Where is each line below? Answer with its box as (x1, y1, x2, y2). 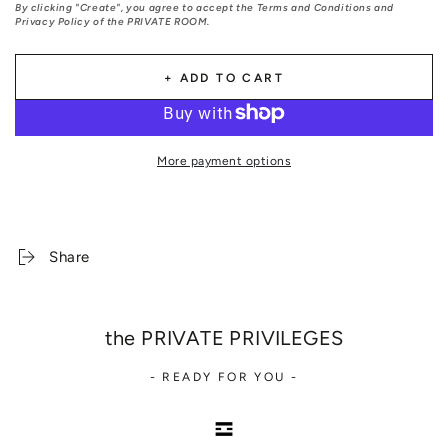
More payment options (157, 154, 291, 169)
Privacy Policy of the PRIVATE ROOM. (15, 15, 211, 29)
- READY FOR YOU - (149, 370, 299, 385)
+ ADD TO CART (163, 71, 285, 86)
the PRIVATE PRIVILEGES (104, 326, 344, 351)
